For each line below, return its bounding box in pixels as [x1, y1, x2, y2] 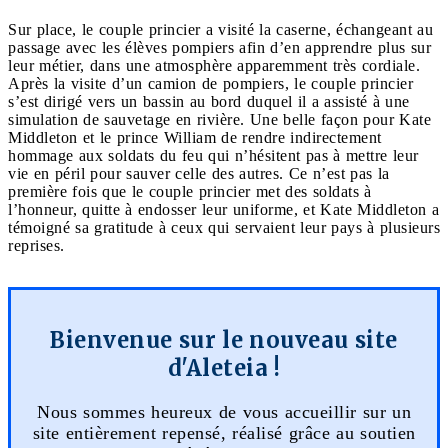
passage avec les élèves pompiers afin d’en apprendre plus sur [8, 38, 431, 56]
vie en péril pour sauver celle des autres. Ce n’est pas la [8, 164, 390, 182]
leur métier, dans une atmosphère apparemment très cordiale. [8, 56, 420, 74]
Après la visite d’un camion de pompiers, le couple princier [8, 74, 413, 92]
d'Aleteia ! [167, 353, 281, 382]
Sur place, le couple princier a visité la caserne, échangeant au [8, 20, 433, 38]
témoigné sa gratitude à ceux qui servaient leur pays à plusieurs [8, 218, 440, 236]
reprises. [8, 236, 70, 254]
